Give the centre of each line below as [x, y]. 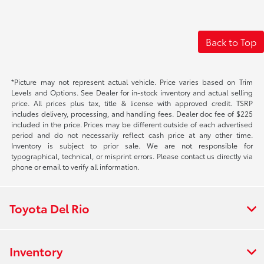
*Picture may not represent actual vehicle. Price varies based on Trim [132, 82]
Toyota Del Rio [49, 208]
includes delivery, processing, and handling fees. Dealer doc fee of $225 [132, 114]
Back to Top [231, 42]
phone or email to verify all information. [75, 167]
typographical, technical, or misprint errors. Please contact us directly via [132, 156]
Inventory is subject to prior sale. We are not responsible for [132, 146]
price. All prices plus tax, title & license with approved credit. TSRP [132, 103]
